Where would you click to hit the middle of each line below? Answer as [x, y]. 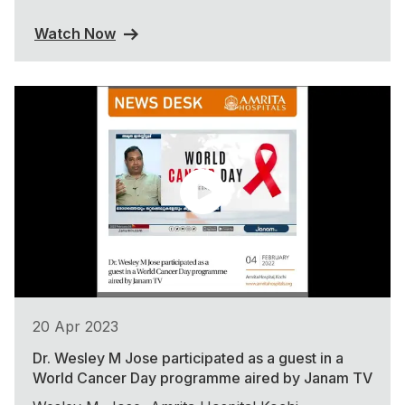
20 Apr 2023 [75, 326]
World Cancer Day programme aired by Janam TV [202, 378]
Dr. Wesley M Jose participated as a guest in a [188, 358]
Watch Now [75, 34]
